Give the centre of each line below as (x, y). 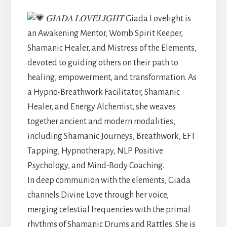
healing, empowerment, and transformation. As (112, 78)
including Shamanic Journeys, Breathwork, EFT (111, 137)
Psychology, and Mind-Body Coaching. (96, 166)
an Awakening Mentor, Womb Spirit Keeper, (105, 34)
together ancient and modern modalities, (101, 122)
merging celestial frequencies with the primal (109, 210)
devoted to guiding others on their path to (103, 63)
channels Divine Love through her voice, (98, 195)
